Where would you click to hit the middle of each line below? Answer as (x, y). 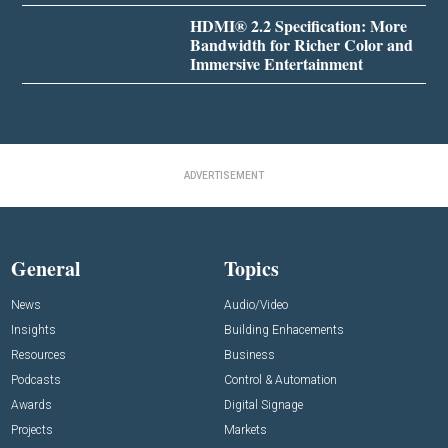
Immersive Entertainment (276, 63)
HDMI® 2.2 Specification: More (298, 25)
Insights (34, 329)
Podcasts (36, 379)
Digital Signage (263, 404)
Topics (251, 268)
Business (249, 354)
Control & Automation (280, 379)
